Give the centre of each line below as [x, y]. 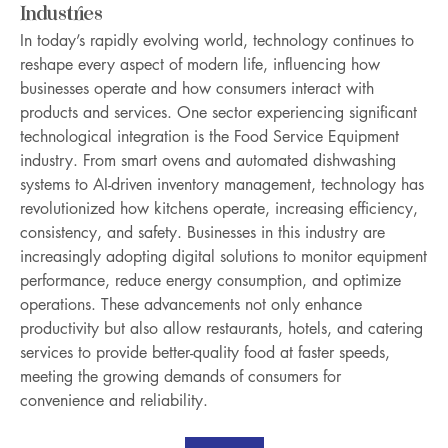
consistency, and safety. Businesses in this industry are [202, 232]
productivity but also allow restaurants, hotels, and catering [221, 328]
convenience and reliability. [114, 400]
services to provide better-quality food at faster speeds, [205, 352]
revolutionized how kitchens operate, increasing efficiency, [219, 208]
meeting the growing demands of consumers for [180, 376]
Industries [61, 14]
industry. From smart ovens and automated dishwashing [208, 160]
